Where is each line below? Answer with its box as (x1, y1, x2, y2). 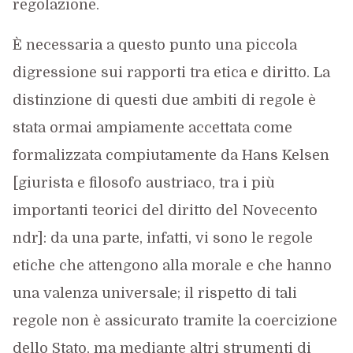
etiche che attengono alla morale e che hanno (12, 258, 332, 273)
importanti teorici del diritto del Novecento (12, 203, 318, 218)
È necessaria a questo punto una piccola (12, 37, 297, 53)
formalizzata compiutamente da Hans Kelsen (12, 147, 329, 163)
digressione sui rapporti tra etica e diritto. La (12, 65, 330, 80)
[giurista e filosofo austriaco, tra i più (12, 175, 275, 191)
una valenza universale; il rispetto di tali (12, 285, 297, 301)
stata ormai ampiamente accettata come (12, 120, 292, 136)
